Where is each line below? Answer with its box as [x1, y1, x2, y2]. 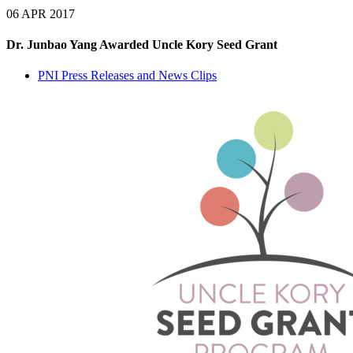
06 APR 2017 [6, 6, 75, 20]
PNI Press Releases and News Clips [38, 69, 217, 83]
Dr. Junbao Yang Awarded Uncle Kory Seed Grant [6, 38, 277, 52]
